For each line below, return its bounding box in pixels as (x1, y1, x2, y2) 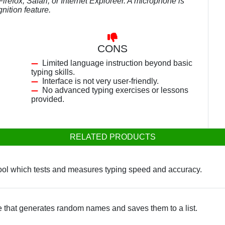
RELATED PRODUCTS (69, 133, 156, 141)
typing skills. (31, 68, 75, 76)
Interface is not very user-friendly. (42, 77, 159, 85)
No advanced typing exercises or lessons (42, 86, 188, 94)
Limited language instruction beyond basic (42, 59, 192, 67)
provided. (31, 95, 64, 103)
